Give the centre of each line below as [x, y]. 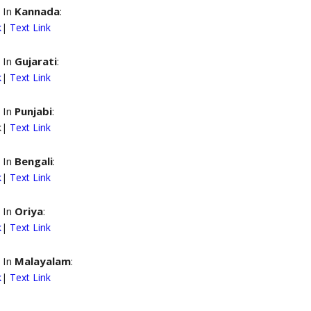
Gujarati [36, 61]
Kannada [37, 11]
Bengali [34, 161]
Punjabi [33, 111]
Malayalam [43, 261]
